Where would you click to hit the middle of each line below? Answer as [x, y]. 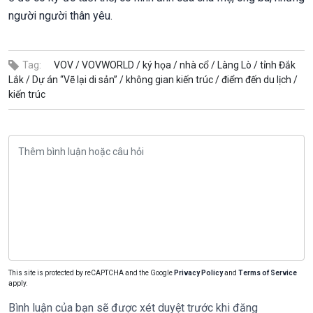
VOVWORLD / [111, 65]
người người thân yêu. [60, 16]
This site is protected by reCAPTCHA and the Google [91, 273]
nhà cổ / [197, 65]
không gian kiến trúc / [173, 80]
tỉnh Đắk [278, 65]
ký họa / [160, 65]
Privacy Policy [198, 273]
